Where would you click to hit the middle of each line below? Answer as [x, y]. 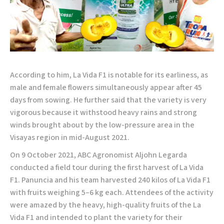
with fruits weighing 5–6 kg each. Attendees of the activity [112, 192]
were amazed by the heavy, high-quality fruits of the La [105, 205]
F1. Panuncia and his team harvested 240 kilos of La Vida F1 [110, 180]
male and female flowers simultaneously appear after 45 [106, 87]
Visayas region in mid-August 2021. [70, 137]
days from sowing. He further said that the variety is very [108, 100]
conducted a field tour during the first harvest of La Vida [107, 167]
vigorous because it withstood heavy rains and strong [103, 112]
